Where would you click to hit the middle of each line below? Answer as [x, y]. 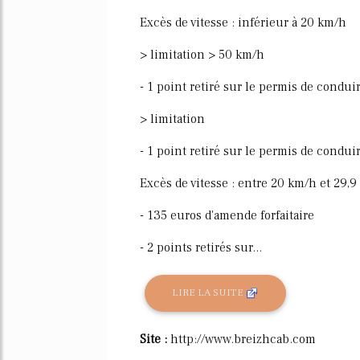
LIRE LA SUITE [209, 293]
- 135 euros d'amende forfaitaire [227, 215]
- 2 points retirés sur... [201, 247]
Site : [155, 339]
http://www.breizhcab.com [243, 339]
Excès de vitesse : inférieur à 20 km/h [243, 22]
